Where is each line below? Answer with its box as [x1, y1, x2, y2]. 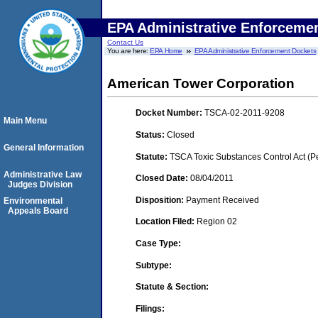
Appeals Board [8, 206, 68, 216]
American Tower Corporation [107, 76, 295, 91]
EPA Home [150, 47, 183, 55]
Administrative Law [4, 170, 82, 180]
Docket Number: [136, 108, 204, 119]
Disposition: [136, 194, 186, 205]
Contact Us [107, 38, 143, 46]
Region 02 [197, 216, 237, 227]
